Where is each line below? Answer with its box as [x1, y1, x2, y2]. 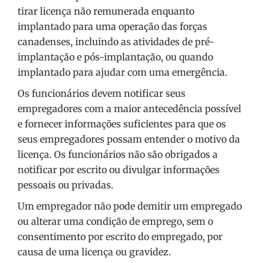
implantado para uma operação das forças [18, 21, 207, 33]
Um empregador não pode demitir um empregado [18, 200, 242, 213]
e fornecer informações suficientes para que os [18, 118, 226, 130]
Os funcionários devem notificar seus [18, 87, 186, 100]
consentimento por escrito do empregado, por [18, 231, 222, 243]
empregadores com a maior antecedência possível [18, 103, 241, 115]
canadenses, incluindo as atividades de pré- [18, 36, 214, 48]
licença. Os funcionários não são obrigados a [18, 149, 218, 161]
